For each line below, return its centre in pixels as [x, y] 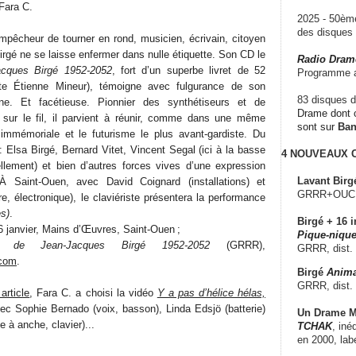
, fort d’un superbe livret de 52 [189, 70]
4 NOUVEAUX [315, 153]
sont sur [317, 126]
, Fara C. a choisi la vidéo [93, 292]
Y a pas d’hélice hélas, [211, 292]
